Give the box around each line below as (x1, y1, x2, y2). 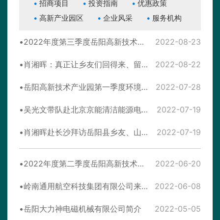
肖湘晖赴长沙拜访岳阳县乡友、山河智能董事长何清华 (141, 127, 148, 137)
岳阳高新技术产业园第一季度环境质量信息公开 (141, 82, 148, 92)
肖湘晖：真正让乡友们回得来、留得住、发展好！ (141, 59, 148, 70)
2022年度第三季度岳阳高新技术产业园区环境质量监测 (137, 37, 144, 47)
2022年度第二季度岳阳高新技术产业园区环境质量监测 (137, 159, 144, 169)
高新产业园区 (39, 13, 83, 23)
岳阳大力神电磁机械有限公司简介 (24, 204, 141, 214)
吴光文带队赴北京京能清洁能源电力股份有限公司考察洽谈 (141, 105, 148, 115)
